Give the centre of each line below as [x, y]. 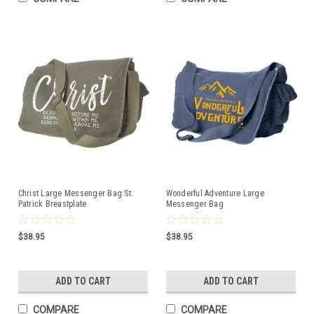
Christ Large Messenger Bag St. [75, 193]
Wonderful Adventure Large [215, 193]
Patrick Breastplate [52, 204]
